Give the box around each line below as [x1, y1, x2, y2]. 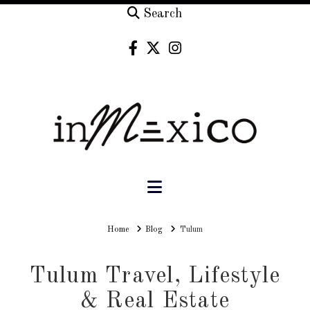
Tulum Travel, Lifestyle [29, 265, 281, 289]
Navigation [161, 178, 240, 195]
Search [143, 8, 183, 21]
